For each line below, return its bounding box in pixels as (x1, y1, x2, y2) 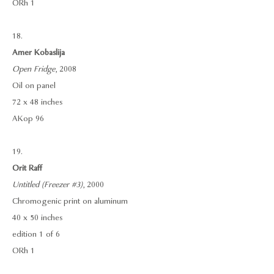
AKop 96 (12, 113, 44, 124)
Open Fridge (12, 64, 55, 75)
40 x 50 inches (12, 212, 62, 223)
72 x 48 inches (12, 97, 62, 108)
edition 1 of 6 (12, 229, 60, 240)
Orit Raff (12, 163, 42, 174)
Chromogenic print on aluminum (12, 196, 128, 207)
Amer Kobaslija (12, 47, 65, 58)
